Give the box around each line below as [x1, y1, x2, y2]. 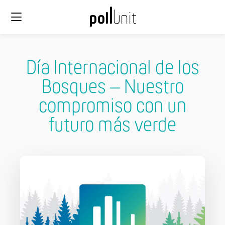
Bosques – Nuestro [41, 78, 184, 98]
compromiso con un [39, 97, 186, 117]
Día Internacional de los [26, 59, 199, 79]
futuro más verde [49, 116, 176, 136]
